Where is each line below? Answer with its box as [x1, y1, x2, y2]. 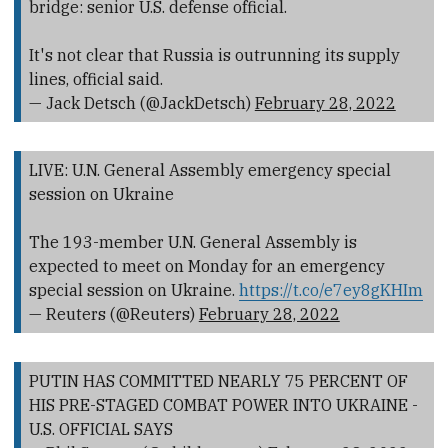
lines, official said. [28, 68, 163, 89]
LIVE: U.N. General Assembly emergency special [28, 159, 391, 180]
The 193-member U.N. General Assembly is [28, 231, 357, 252]
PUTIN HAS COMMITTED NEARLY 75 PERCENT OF [28, 371, 408, 392]
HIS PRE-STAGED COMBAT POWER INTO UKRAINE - [28, 395, 418, 416]
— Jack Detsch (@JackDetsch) [28, 92, 255, 113]
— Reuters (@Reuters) [28, 303, 199, 324]
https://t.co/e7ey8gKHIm [238, 279, 423, 300]
